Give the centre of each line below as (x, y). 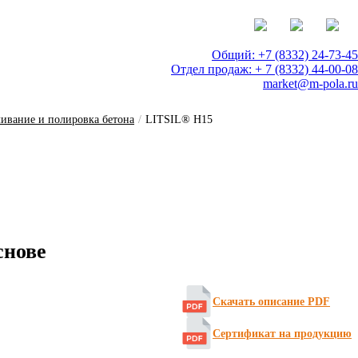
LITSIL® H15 (179, 119)
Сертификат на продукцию (282, 333)
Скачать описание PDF (271, 301)
